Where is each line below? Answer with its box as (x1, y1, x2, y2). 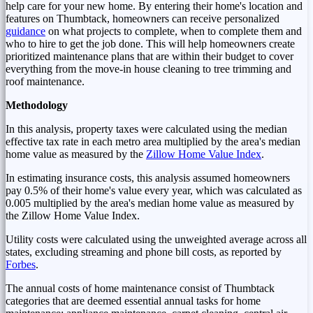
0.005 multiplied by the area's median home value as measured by (6, 196, 294, 209)
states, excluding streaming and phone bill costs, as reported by (6, 245, 282, 258)
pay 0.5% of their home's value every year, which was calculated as (6, 184, 302, 196)
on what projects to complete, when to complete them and (45, 24, 302, 37)
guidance (6, 24, 45, 37)
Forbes (6, 258, 36, 270)
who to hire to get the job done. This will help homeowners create (6, 37, 295, 50)
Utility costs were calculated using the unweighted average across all (6, 233, 307, 245)
